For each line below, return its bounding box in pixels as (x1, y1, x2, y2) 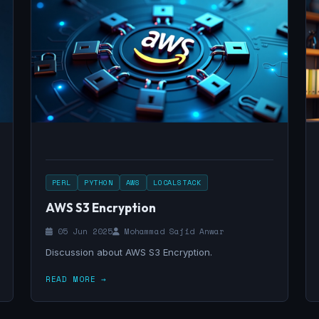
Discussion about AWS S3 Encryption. (45, 246, 212, 258)
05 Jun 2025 (52, 226, 113, 237)
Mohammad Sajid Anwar (119, 226, 224, 237)
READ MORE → (45, 273, 108, 285)
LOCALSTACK (153, 177, 202, 188)
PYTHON (83, 177, 113, 188)
